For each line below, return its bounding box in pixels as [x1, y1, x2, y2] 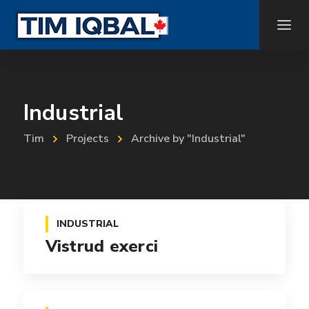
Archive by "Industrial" [130, 131, 246, 147]
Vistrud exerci [45, 235, 159, 258]
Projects [66, 131, 109, 147]
